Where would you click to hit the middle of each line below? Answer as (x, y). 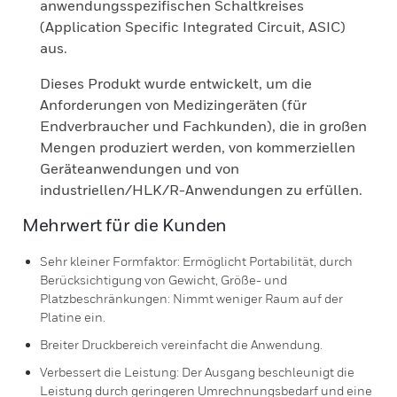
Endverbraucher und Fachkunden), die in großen (203, 126)
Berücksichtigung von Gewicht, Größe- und (163, 280)
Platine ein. (73, 317)
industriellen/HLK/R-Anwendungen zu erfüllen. (201, 190)
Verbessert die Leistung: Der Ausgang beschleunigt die (197, 372)
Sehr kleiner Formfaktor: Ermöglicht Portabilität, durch (196, 261)
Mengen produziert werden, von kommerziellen (198, 147)
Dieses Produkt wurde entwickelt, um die (176, 83)
